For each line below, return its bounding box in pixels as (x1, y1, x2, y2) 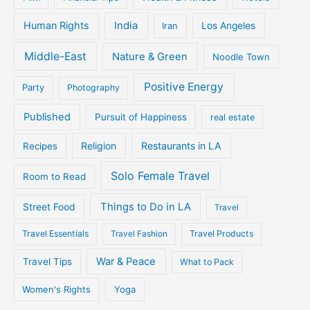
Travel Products (189, 228, 253, 239)
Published (23, 110, 71, 123)
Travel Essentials (21, 228, 89, 239)
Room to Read (22, 171, 86, 183)
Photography (67, 82, 120, 93)
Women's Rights (22, 283, 91, 295)
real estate (210, 111, 255, 122)
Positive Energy (144, 80, 224, 94)
